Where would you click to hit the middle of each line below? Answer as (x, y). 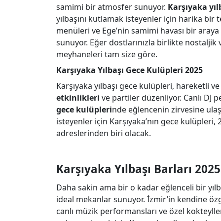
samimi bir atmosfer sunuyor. (112, 7)
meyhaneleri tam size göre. (107, 54)
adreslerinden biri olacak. (104, 133)
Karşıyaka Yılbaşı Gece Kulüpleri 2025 (129, 70)
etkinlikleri (78, 98)
